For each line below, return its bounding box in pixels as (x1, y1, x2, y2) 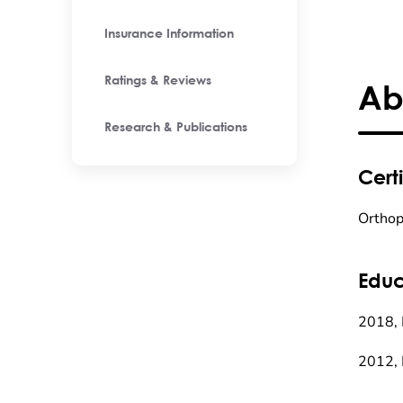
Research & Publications (104, 121, 247, 134)
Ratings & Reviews (104, 75, 211, 87)
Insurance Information (104, 28, 234, 40)
